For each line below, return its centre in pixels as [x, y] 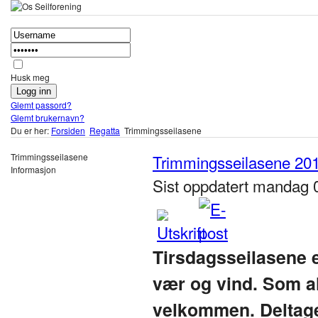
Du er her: [31, 131]
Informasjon [33, 169]
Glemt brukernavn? [48, 118]
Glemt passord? [41, 105]
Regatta [105, 131]
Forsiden [68, 131]
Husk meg [30, 77]
